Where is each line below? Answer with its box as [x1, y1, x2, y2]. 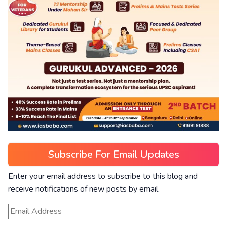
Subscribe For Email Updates [48, 147, 179, 161]
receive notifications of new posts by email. [8, 183, 160, 195]
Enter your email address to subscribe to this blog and [8, 171, 198, 182]
